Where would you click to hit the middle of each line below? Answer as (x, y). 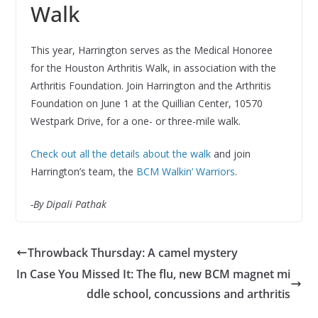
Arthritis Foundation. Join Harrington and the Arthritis (150, 86)
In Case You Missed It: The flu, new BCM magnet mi (154, 274)
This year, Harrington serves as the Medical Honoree (151, 50)
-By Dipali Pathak (68, 204)
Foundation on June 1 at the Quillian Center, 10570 (146, 104)
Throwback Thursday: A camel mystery (132, 253)
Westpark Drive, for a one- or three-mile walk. (135, 121)
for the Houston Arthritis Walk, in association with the (153, 68)
